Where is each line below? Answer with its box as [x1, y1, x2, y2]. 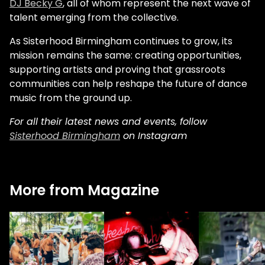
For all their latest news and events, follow [9, 115, 207, 129]
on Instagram [120, 129, 187, 143]
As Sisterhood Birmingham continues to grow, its [9, 34, 232, 49]
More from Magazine [9, 180, 159, 201]
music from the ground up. [9, 91, 132, 105]
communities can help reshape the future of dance [9, 77, 247, 91]
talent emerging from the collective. [9, 11, 179, 25]
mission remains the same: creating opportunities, [9, 49, 241, 63]
